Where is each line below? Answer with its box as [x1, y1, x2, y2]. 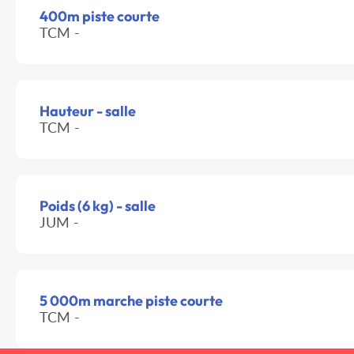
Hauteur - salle [40, 102, 136, 121]
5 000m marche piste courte [40, 292, 223, 311]
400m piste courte [40, 7, 160, 26]
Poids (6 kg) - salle [40, 197, 156, 216]
